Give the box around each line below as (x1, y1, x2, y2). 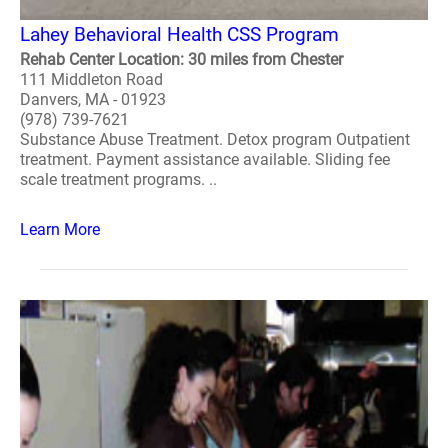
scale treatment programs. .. (20, 170, 217, 189)
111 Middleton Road (20, 70, 163, 89)
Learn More (20, 220, 100, 239)
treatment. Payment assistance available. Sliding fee (20, 150, 390, 169)
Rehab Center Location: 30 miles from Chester (20, 50, 343, 69)
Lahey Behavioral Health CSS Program (20, 23, 339, 46)
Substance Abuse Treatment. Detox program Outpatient (20, 130, 410, 149)
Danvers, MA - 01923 (20, 90, 166, 109)
